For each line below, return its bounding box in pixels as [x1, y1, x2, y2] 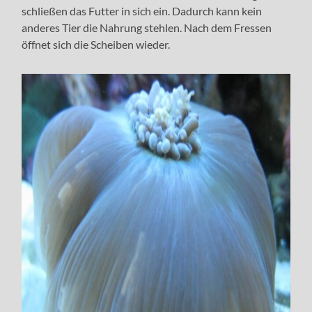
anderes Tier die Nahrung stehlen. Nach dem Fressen [22, 20, 272, 34]
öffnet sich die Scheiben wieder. [22, 37, 171, 51]
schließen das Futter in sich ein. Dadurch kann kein [22, 3, 263, 17]
